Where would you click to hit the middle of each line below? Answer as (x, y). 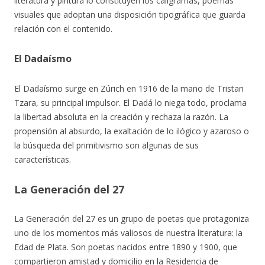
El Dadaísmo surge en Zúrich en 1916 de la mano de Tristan (129, 88)
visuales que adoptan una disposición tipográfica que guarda (130, 14)
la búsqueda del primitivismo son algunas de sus (106, 145)
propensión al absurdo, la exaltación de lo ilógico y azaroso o (132, 131)
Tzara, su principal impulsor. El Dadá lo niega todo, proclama (130, 103)
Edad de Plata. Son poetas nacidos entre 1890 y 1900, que (126, 247)
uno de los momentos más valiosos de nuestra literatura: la (128, 233)
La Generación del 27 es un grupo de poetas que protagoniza (132, 219)
